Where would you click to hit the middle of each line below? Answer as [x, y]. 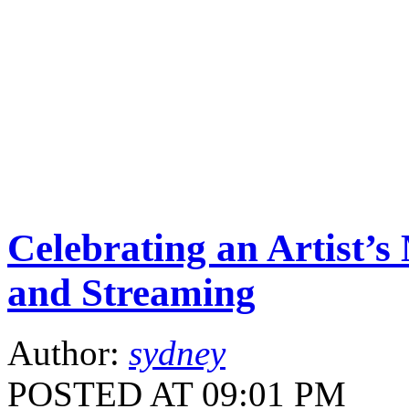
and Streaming [131, 292]
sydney [177, 353]
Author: [68, 353]
